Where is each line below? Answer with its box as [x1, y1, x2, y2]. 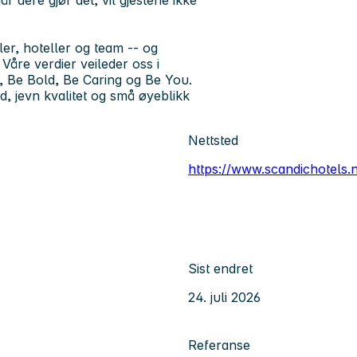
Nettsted [188, 131, 238, 148]
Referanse [188, 336, 250, 353]
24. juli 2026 [188, 288, 261, 305]
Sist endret [188, 260, 253, 277]
